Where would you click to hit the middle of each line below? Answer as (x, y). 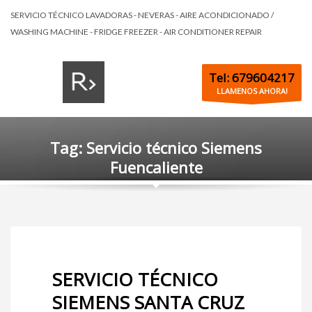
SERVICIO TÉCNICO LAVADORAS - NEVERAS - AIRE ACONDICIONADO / (142, 15)
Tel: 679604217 (252, 77)
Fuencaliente (156, 167)
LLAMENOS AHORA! (252, 91)
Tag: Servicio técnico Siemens (156, 148)
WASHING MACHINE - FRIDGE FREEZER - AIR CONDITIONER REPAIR (136, 32)
